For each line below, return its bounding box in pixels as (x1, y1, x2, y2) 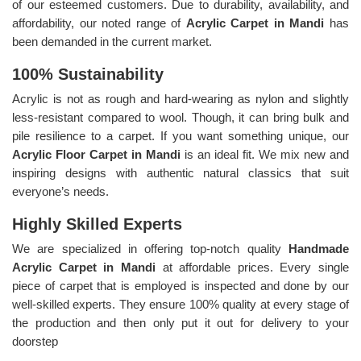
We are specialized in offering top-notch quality (12, 241, 288, 255)
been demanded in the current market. (12, 34, 212, 48)
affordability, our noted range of (12, 15, 186, 30)
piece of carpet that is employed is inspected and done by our (12, 278, 349, 293)
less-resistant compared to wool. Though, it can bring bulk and (12, 110, 349, 124)
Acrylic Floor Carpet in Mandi (12, 147, 180, 161)
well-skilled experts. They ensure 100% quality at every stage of (12, 297, 349, 311)
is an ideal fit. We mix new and (180, 147, 349, 161)
